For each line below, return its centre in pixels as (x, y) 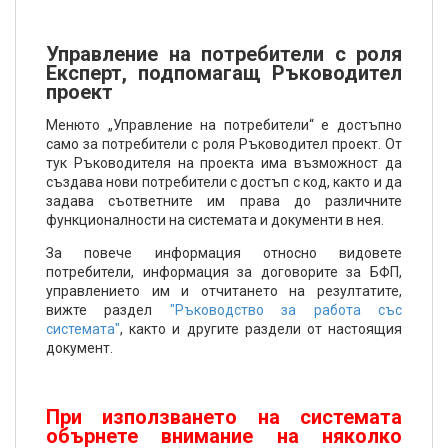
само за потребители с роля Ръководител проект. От (224, 144)
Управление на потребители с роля (224, 54)
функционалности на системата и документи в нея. (215, 220)
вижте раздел (108, 310)
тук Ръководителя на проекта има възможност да (224, 163)
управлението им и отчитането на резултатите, (224, 291)
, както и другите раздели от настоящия (261, 329)
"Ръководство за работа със (286, 310)
